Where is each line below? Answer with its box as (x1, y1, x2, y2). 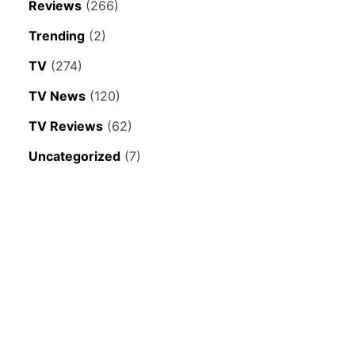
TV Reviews (29, 118, 103, 135)
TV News (29, 88, 86, 105)
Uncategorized (29, 148, 120, 165)
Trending (29, 28, 85, 44)
